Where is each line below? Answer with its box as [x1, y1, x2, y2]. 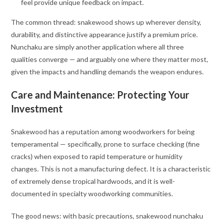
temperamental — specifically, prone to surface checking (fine [11, 140, 200, 149]
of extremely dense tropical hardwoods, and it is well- [11, 177, 175, 186]
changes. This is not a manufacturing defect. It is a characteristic [11, 165, 211, 173]
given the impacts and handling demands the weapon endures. [11, 67, 204, 76]
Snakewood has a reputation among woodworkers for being [11, 127, 195, 136]
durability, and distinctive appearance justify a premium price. [11, 30, 198, 39]
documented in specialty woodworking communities [11, 189, 172, 198]
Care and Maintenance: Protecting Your [11, 89, 190, 101]
